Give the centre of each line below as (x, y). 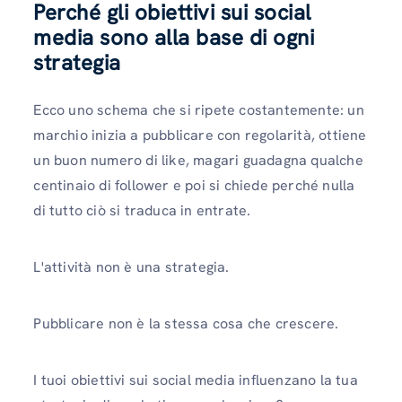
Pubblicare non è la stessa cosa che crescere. (186, 323)
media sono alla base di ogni (174, 37)
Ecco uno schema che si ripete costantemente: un (199, 109)
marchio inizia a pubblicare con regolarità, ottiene (200, 135)
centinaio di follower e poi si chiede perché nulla (194, 185)
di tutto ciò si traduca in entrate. (142, 210)
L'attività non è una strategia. (131, 267)
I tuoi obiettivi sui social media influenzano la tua (196, 380)
